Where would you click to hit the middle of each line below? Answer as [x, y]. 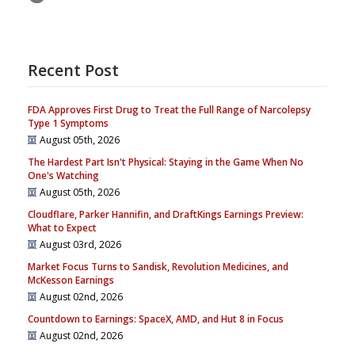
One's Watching [63, 176]
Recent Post [73, 70]
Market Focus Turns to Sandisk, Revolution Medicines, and [158, 267]
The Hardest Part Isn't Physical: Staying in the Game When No [166, 162]
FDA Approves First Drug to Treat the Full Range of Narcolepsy [169, 110]
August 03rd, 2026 [80, 244]
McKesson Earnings [71, 280]
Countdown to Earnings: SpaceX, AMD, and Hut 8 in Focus [156, 319]
